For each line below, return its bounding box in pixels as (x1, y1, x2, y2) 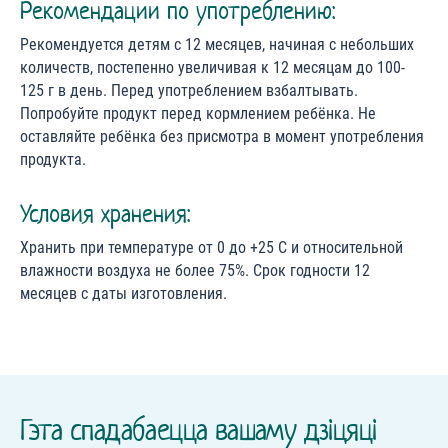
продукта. (20, 150, 86, 170)
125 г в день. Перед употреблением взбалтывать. (20, 81, 358, 101)
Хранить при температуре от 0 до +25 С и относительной (20, 238, 403, 258)
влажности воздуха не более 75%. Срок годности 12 (20, 261, 370, 281)
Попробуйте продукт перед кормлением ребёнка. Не (20, 104, 376, 124)
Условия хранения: (20, 198, 190, 230)
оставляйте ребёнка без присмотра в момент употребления (20, 127, 424, 147)
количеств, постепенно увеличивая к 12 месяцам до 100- (20, 58, 405, 78)
